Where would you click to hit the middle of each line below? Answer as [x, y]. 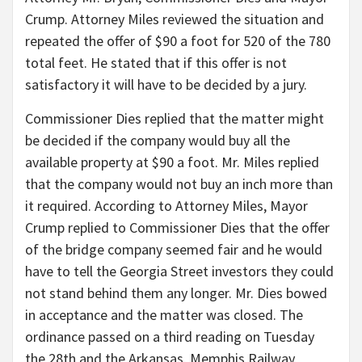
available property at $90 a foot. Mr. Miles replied [172, 162]
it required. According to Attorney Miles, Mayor [166, 206]
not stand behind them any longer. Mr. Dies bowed [176, 293]
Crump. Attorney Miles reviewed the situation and [175, 19]
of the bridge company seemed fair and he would [174, 250]
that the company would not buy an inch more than [179, 184]
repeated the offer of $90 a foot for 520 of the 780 [178, 41]
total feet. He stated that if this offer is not [156, 63]
